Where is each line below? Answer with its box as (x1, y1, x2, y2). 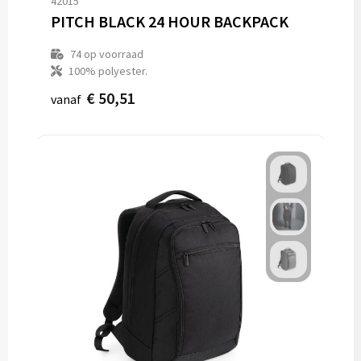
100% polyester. (68, 64, 147, 78)
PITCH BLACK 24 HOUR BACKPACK (50, 11, 288, 31)
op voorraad (81, 47, 143, 61)
